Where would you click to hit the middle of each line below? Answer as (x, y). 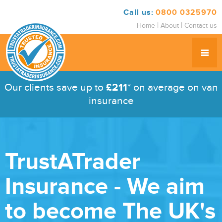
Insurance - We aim (105, 187)
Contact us (201, 26)
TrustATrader (73, 162)
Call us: (139, 12)
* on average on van (172, 87)
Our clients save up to (55, 87)
